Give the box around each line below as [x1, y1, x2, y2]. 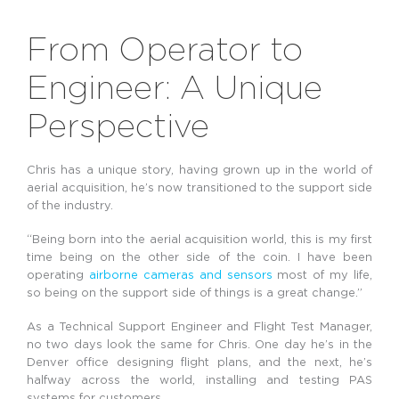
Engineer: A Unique [27, 68, 322, 107]
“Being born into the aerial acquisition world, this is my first [27, 232, 372, 246]
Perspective [27, 106, 209, 145]
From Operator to [27, 29, 303, 69]
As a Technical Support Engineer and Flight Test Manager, [27, 320, 372, 333]
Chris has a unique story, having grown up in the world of [27, 163, 372, 176]
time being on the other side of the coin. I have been [27, 250, 372, 264]
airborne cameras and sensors [88, 268, 273, 281]
